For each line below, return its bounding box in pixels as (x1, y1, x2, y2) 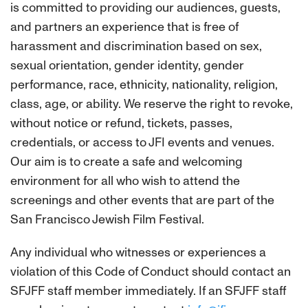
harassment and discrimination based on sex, (10, 38, 262, 54)
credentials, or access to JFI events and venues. (10, 135, 274, 150)
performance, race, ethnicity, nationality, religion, (10, 77, 278, 92)
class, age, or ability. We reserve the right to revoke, (10, 96, 293, 111)
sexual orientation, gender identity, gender (10, 58, 244, 73)
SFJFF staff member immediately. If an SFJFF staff (10, 283, 286, 298)
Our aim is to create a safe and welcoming (10, 154, 243, 169)
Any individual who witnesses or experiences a (10, 245, 266, 260)
